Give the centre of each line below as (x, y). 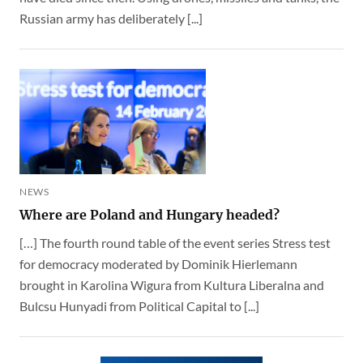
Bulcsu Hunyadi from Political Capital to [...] (139, 306)
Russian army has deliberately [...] (111, 19)
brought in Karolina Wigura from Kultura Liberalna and (172, 285)
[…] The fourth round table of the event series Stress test (175, 243)
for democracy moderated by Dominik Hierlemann (158, 264)
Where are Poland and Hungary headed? (149, 215)
